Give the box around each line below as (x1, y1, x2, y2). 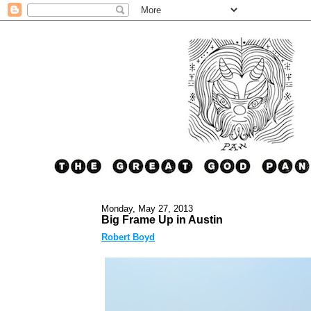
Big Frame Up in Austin (101, 212, 224, 226)
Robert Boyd (101, 232, 155, 243)
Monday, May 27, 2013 (101, 203, 194, 214)
